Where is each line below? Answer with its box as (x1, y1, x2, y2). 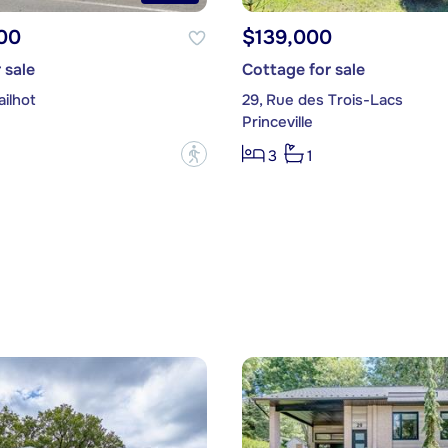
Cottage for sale (241, 59, 365, 81)
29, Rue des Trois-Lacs (241, 90, 403, 111)
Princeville (241, 112, 313, 133)
